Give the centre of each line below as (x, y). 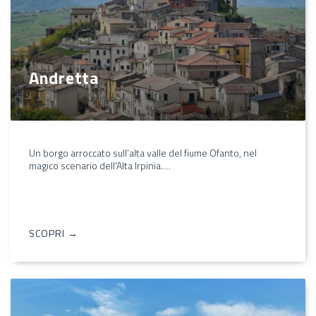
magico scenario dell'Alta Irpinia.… (100, 165)
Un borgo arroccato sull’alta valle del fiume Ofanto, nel (143, 153)
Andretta (64, 78)
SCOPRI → (54, 233)
